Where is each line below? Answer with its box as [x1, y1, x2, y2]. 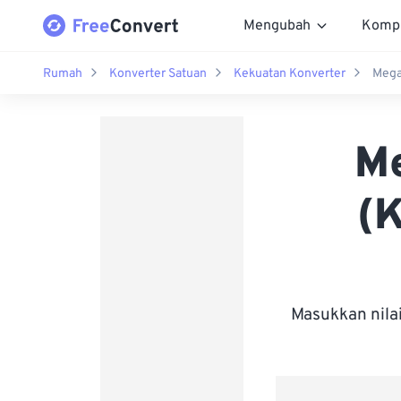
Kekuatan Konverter [234, 65, 346, 81]
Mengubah [243, 16, 311, 35]
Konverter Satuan [109, 65, 207, 81]
